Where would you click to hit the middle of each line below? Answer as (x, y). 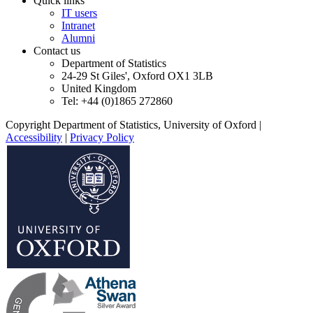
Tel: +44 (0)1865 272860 (117, 101)
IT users (79, 13)
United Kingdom (99, 88)
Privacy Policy (102, 137)
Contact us (57, 50)
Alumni (78, 38)
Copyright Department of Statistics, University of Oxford (131, 124)
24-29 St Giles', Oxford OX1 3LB (137, 75)
